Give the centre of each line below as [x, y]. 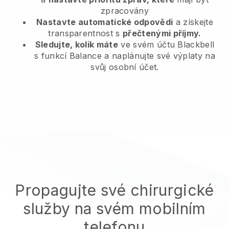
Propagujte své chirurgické [114, 190]
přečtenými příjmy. [162, 33]
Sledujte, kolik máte [77, 44]
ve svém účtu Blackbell [166, 44]
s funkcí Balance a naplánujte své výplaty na [125, 55]
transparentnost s [85, 33]
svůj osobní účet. [125, 67]
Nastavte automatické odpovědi [105, 22]
